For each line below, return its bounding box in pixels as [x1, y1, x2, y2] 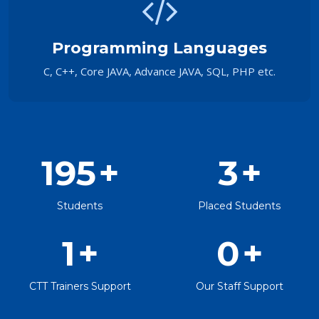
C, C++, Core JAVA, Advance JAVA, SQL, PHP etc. [43, 63, 276, 78]
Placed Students [198, 199, 281, 212]
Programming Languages [52, 38, 267, 58]
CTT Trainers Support [28, 279, 131, 293]
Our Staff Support [195, 279, 283, 293]
